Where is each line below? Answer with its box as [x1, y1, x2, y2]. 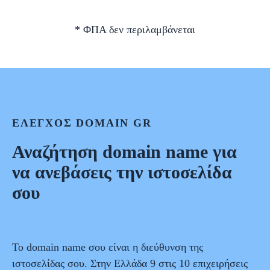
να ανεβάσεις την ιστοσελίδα [12, 162, 232, 183]
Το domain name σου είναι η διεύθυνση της [12, 241, 203, 254]
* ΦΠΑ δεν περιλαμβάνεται [75, 24, 195, 36]
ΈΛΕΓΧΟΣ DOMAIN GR [12, 117, 152, 130]
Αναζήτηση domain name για [12, 142, 237, 162]
